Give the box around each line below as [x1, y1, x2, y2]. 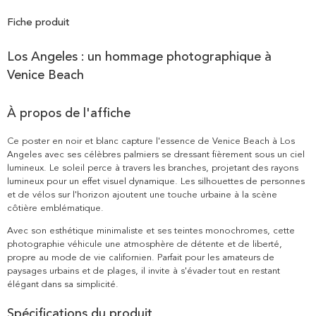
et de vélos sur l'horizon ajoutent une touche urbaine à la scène [7, 188, 277, 200]
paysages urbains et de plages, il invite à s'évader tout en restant [7, 265, 280, 276]
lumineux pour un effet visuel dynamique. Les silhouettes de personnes [7, 175, 305, 187]
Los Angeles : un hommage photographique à [7, 48, 272, 64]
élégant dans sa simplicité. [7, 278, 119, 290]
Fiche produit [7, 16, 70, 28]
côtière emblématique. [7, 202, 104, 214]
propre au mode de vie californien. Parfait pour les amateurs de [7, 251, 274, 263]
